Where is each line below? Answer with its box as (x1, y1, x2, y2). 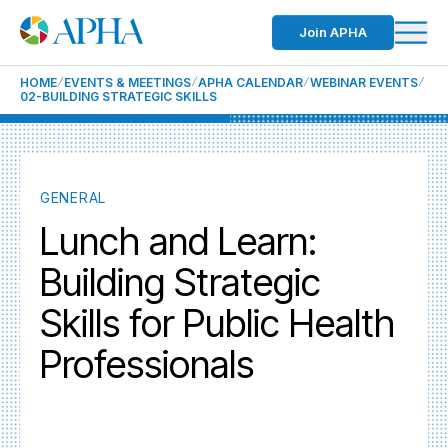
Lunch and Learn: (40, 218, 317, 264)
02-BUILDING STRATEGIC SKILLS (20, 89, 217, 104)
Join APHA (299, 24, 367, 40)
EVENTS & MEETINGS (64, 75, 191, 90)
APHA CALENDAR (198, 75, 303, 90)
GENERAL (40, 189, 106, 206)
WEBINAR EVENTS (310, 75, 418, 90)
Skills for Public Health (40, 300, 395, 346)
